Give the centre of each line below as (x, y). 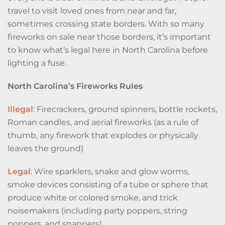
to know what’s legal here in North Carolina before (108, 50)
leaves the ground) (45, 148)
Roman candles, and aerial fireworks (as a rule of (103, 122)
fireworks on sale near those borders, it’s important (109, 37)
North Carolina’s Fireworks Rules (75, 86)
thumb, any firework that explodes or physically (103, 135)
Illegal (20, 109)
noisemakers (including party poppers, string (97, 211)
